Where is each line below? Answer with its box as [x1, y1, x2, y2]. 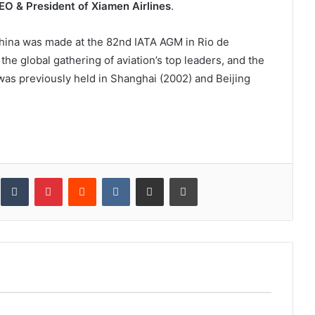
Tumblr [27, 172, 58, 184]
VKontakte [129, 172, 174, 184]
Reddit [95, 172, 124, 184]
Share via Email [162, 172, 186, 184]
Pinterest [61, 172, 102, 184]
